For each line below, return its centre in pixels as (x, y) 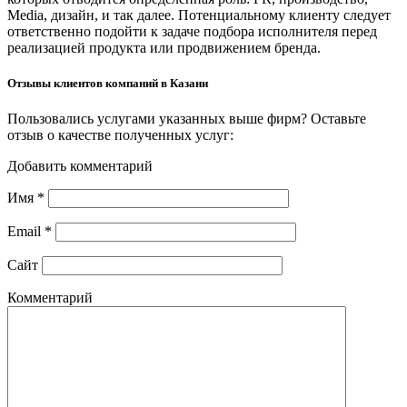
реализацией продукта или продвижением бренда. (164, 48)
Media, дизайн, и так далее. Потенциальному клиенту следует (199, 15)
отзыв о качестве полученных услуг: (120, 135)
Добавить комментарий (80, 166)
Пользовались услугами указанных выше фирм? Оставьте (187, 119)
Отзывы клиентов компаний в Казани (108, 84)
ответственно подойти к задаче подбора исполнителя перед (192, 32)
